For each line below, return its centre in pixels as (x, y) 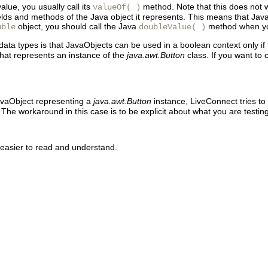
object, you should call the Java (77, 26)
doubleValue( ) (172, 27)
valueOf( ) (117, 7)
